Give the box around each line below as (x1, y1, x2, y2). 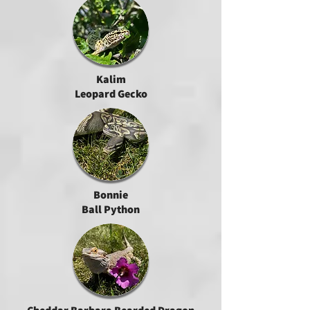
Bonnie (93, 188, 128, 202)
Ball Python (82, 202, 140, 217)
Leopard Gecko (74, 86, 147, 101)
